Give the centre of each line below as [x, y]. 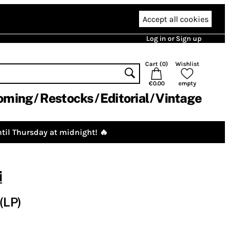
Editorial [124, 98]
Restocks [66, 98]
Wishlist [187, 64]
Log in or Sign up [174, 39]
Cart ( [153, 64]
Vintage [178, 98]
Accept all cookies [175, 19]
